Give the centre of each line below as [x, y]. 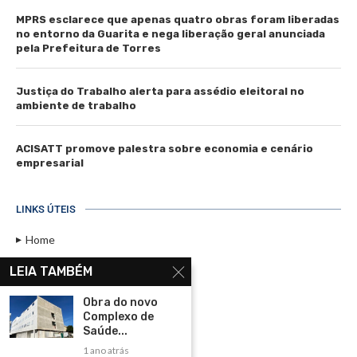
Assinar [44, 264]
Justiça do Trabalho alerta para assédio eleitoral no [160, 91]
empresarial [50, 163]
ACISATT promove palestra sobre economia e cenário [165, 148]
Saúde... [105, 331]
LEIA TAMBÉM [51, 271]
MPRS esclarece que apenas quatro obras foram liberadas [178, 19]
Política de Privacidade [81, 313]
